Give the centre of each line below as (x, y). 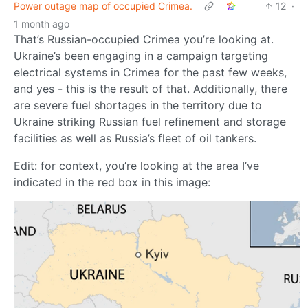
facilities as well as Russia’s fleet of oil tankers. (135, 139)
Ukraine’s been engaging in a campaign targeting (141, 56)
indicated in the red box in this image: (112, 183)
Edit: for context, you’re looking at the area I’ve (136, 166)
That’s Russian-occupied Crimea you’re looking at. (144, 40)
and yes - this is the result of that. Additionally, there (151, 89)
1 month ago (42, 24)
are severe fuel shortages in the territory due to (138, 106)
